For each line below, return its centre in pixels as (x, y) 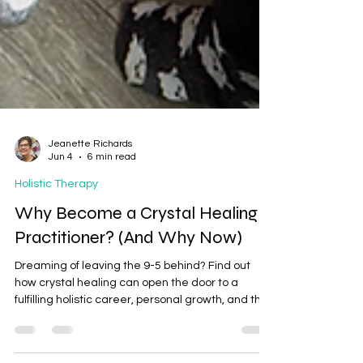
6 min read (112, 179)
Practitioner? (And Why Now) (128, 260)
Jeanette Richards (90, 166)
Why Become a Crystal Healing (136, 235)
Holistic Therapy (56, 206)
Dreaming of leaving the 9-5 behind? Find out (132, 288)
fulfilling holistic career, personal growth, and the (141, 322)
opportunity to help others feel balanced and (131, 339)
